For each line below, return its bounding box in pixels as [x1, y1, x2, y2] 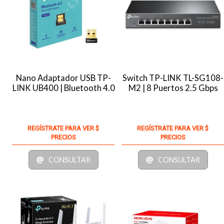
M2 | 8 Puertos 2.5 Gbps [128, 82, 218, 93]
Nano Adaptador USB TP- [16, 72, 111, 83]
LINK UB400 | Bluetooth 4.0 [12, 82, 115, 93]
